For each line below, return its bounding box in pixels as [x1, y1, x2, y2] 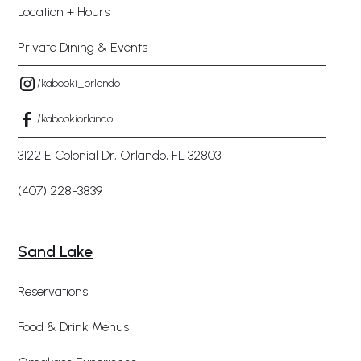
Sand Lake [18, 243, 93, 261]
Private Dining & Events [18, 39, 148, 55]
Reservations [18, 284, 89, 299]
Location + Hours [18, 4, 110, 19]
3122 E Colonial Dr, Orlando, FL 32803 [18, 147, 222, 163]
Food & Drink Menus [18, 319, 130, 334]
